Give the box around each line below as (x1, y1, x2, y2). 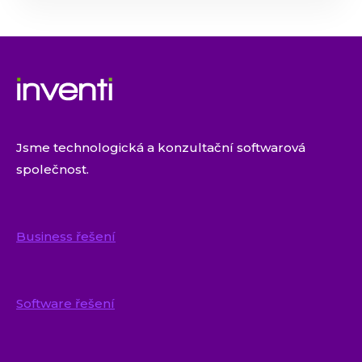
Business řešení (16, 228, 116, 244)
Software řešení (16, 295, 115, 311)
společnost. (16, 161, 89, 177)
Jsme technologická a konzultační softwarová (16, 139, 305, 155)
